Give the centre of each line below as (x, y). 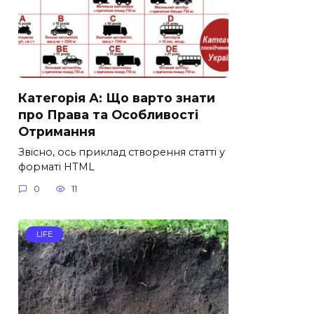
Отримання (57, 131)
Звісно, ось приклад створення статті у (122, 152)
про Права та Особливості (108, 114)
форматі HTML (56, 166)
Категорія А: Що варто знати (117, 97)
